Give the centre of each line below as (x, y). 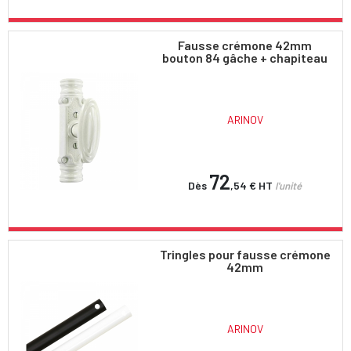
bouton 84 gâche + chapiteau (245, 57)
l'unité (289, 185)
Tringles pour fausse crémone (245, 254)
